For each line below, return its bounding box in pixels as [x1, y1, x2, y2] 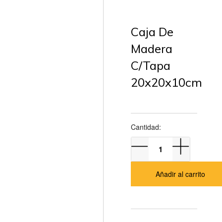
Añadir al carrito [156, 169, 206, 179]
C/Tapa [131, 58, 171, 73]
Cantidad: [131, 122, 162, 132]
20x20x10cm [131, 75, 203, 90]
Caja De [131, 24, 174, 40]
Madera [131, 41, 173, 56]
